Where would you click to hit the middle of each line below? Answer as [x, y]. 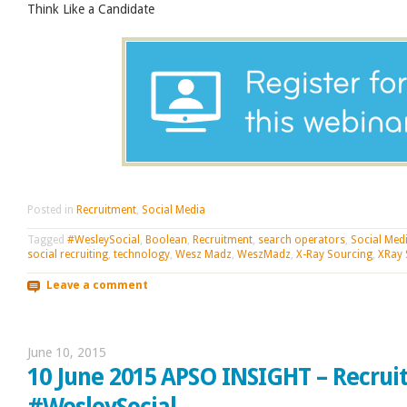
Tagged [47, 240]
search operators [302, 240]
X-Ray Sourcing [334, 255]
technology [142, 255]
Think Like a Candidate [91, 10]
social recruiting [68, 255]
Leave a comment [97, 285]
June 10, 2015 [67, 352]
